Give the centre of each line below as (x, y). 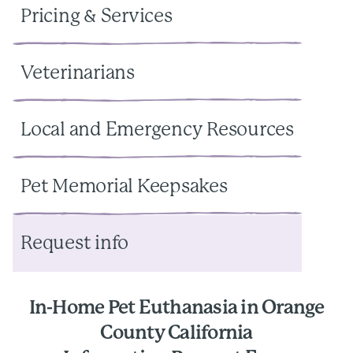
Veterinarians (78, 73)
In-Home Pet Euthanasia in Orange (176, 308)
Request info (74, 243)
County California (176, 333)
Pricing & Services (97, 17)
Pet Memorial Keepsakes (124, 187)
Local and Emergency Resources (157, 130)
